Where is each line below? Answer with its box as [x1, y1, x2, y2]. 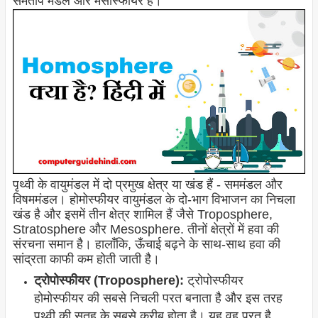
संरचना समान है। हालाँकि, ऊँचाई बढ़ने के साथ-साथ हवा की [12, 237, 280, 252]
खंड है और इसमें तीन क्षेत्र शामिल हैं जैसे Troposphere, [12, 207, 273, 222]
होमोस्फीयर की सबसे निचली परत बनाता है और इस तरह [33, 291, 283, 306]
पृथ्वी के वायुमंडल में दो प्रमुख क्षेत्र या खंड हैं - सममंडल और [12, 177, 283, 192]
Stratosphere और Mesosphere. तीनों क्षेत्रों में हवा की [12, 222, 279, 237]
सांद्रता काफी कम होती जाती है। [12, 252, 160, 267]
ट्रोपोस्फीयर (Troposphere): [33, 273, 184, 288]
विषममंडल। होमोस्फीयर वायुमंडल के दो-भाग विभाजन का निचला [12, 192, 295, 207]
